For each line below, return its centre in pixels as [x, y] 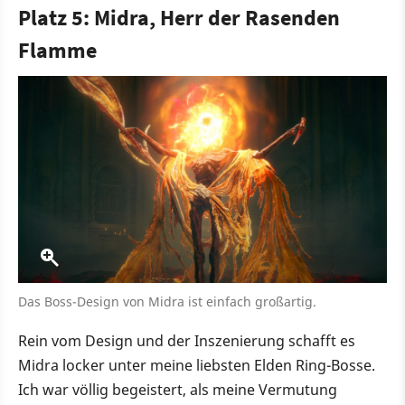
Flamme [57, 50]
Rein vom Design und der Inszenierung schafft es [187, 341]
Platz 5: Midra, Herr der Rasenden [179, 17]
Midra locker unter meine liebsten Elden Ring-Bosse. [197, 366]
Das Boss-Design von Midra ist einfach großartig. [167, 302]
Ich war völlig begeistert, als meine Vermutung [178, 390]
